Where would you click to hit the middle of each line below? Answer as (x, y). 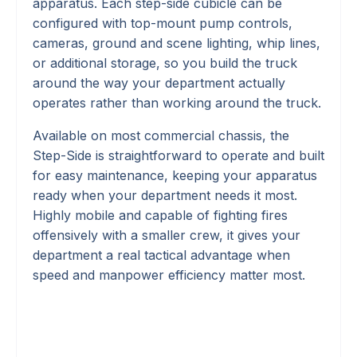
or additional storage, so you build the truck (165, 63)
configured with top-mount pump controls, (163, 23)
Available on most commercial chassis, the (161, 135)
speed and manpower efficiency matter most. (169, 275)
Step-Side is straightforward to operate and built (178, 155)
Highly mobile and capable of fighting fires (160, 215)
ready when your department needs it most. (165, 195)
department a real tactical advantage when (161, 255)
